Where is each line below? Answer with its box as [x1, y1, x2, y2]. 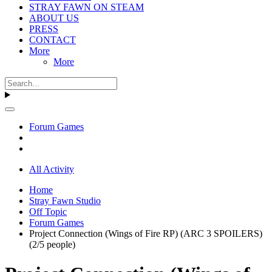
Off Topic [29, 206, 67, 217]
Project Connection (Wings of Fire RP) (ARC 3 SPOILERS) [29, 228, 262, 239]
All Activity [29, 163, 74, 174]
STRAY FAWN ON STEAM [29, 1, 144, 12]
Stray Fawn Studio [29, 195, 101, 206]
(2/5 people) [29, 239, 75, 250]
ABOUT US [29, 12, 79, 23]
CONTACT [29, 34, 76, 45]
